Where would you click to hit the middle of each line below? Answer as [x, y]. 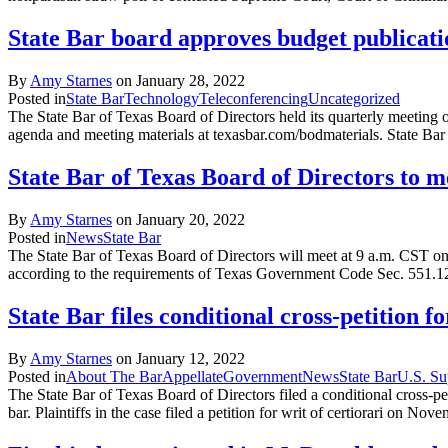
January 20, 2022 [190, 220]
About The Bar [114, 376]
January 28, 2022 [190, 81]
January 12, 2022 [190, 358]
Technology [161, 99]
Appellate [192, 376]
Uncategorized [354, 99]
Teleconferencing [253, 99]
